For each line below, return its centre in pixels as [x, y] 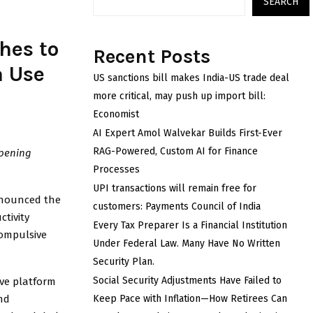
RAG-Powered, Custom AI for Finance [175, 151]
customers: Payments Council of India [177, 206]
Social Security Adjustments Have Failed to [187, 281]
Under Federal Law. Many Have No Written [187, 243]
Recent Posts [152, 56]
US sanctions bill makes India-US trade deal [191, 78]
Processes [116, 169]
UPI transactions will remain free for [175, 188]
